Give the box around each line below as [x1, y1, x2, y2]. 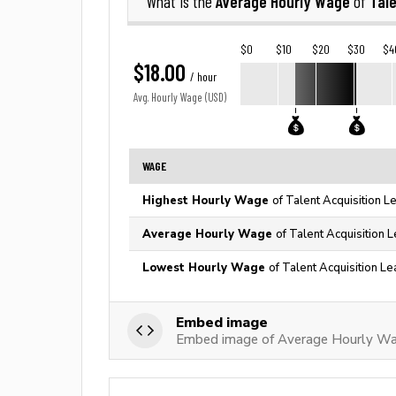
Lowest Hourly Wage [142, 261, 269, 274]
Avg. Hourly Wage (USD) [133, 91, 226, 104]
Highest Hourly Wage [142, 194, 272, 207]
